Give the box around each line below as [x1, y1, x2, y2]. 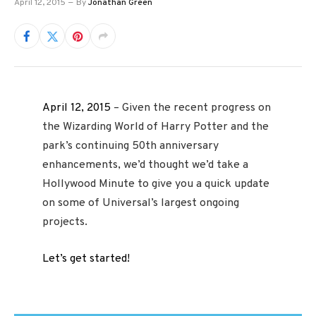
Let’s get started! [42, 251, 130, 266]
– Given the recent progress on [111, 101, 271, 115]
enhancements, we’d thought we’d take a [42, 158, 248, 172]
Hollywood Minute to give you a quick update [42, 177, 269, 191]
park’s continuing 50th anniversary [42, 139, 219, 153]
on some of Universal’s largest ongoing [42, 196, 239, 210]
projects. [42, 215, 87, 229]
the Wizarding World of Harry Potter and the [42, 120, 269, 134]
